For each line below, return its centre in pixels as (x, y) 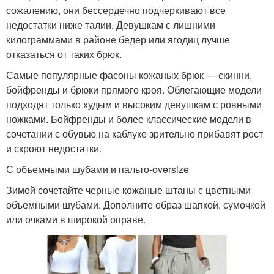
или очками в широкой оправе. (76, 220)
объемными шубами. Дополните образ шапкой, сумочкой (136, 205)
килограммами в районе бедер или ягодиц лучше (118, 40)
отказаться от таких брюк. (64, 54)
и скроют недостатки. (54, 149)
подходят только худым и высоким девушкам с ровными (134, 105)
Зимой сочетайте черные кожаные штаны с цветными (128, 190)
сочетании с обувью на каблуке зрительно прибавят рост (135, 134)
